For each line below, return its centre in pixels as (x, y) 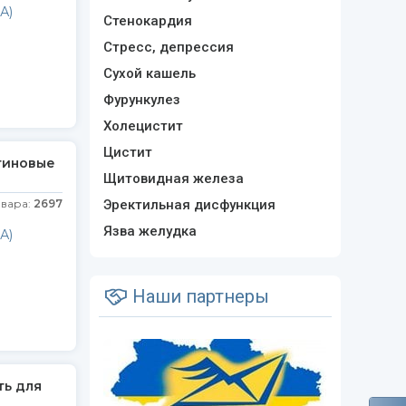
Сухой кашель (149, 73)
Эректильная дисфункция (189, 205)
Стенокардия (147, 21)
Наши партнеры (198, 296)
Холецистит (143, 126)
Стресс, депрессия (168, 47)
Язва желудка (150, 231)
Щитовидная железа (173, 179)
